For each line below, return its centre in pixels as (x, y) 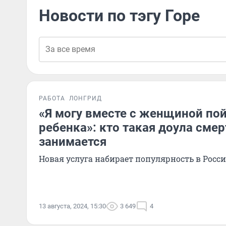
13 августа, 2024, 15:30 (72, 206)
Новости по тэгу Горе (119, 16)
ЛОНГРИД (86, 98)
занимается (73, 142)
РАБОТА (52, 98)
